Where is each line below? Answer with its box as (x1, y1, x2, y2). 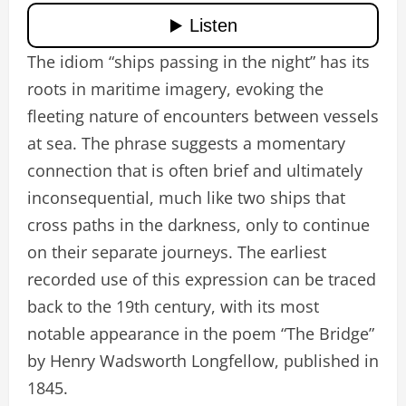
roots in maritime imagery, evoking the (27, 78, 324, 101)
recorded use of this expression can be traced (27, 268, 376, 291)
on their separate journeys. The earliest (27, 241, 326, 264)
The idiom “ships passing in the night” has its (27, 51, 370, 73)
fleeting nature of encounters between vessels (27, 105, 379, 128)
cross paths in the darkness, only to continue (27, 214, 370, 237)
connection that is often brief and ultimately (27, 159, 362, 182)
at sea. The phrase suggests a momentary (27, 132, 345, 155)
